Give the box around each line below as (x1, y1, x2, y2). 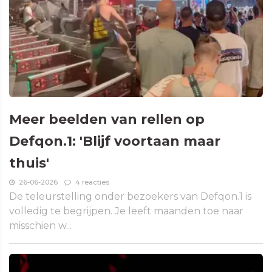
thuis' (9, 154, 49, 171)
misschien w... (9, 219, 72, 231)
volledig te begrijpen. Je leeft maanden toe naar (9, 205, 243, 217)
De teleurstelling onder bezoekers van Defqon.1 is (9, 190, 251, 202)
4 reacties (75, 177, 109, 186)
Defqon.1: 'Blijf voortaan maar (9, 132, 220, 149)
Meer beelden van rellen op (9, 110, 205, 127)
